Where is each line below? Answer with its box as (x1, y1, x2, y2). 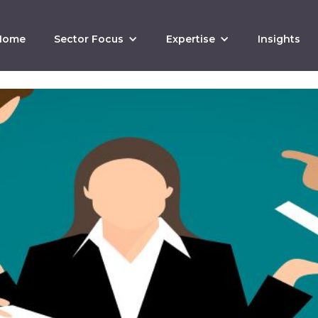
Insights (258, 33, 301, 45)
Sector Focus (54, 33, 124, 45)
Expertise (166, 33, 216, 45)
